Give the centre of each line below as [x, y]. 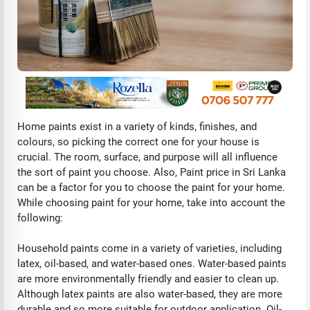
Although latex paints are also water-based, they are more [150, 294]
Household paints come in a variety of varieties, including [149, 248]
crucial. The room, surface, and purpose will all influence [147, 157]
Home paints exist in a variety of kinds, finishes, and [137, 126]
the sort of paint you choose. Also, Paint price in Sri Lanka [152, 172]
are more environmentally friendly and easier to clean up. [148, 279]
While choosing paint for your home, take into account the [151, 202]
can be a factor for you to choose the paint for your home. [151, 187]
